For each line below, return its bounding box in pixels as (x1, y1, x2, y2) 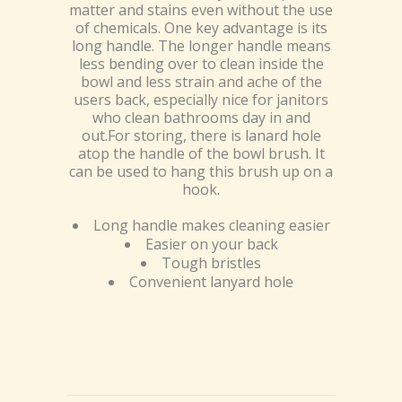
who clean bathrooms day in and (92, 108, 310, 128)
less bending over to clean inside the (78, 54, 324, 74)
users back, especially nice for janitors (74, 90, 328, 110)
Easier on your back (144, 234, 278, 255)
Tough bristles (162, 253, 261, 274)
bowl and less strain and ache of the (80, 72, 322, 92)
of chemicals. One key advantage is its (74, 18, 328, 39)
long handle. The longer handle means (71, 36, 331, 57)
